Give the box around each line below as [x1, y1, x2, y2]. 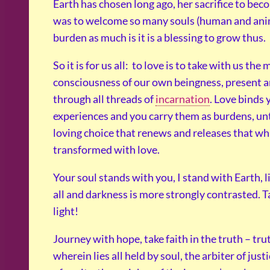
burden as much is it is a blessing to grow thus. [53, 31, 266, 45]
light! [53, 204, 78, 218]
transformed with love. [53, 143, 160, 157]
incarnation [155, 92, 210, 106]
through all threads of [53, 92, 155, 106]
